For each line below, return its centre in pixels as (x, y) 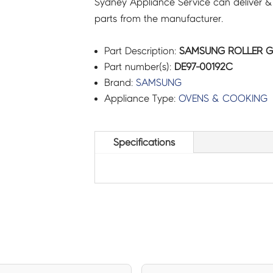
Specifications (144, 143)
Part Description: (141, 51)
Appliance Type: (141, 98)
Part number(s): (139, 66)
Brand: (120, 82)
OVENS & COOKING (223, 98)
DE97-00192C (203, 66)
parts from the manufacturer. (158, 18)
